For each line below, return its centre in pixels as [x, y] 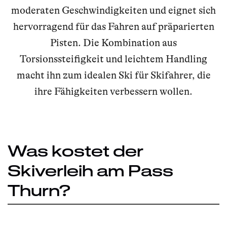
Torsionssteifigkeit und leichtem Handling [113, 59]
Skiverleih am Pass [90, 170]
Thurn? [39, 190]
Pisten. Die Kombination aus [113, 43]
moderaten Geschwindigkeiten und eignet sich [113, 10]
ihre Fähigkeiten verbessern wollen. [113, 91]
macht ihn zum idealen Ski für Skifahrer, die [113, 75]
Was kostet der [75, 150]
